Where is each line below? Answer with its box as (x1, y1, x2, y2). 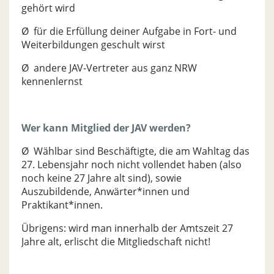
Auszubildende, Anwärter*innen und (21, 185, 190, 198)
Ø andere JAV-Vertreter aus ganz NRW (21, 61, 197, 75)
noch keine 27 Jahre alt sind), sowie (21, 171, 182, 185)
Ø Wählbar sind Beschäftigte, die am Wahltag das (21, 144, 250, 158)
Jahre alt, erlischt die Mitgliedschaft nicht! (21, 235, 210, 248)
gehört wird (21, 1, 75, 15)
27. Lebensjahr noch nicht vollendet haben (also (21, 158, 242, 171)
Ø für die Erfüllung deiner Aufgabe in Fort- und (21, 24, 237, 38)
